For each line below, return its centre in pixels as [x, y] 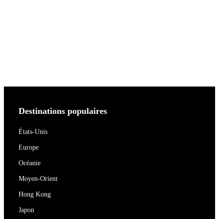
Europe [29, 147]
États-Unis [33, 132]
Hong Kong [35, 194]
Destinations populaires [63, 111]
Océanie [30, 163]
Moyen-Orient [38, 179]
